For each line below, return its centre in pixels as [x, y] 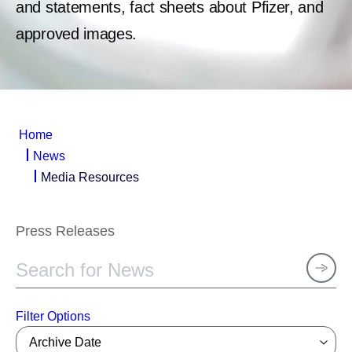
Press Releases [65, 231]
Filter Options [53, 316]
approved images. [77, 34]
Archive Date [65, 342]
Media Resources [90, 177]
